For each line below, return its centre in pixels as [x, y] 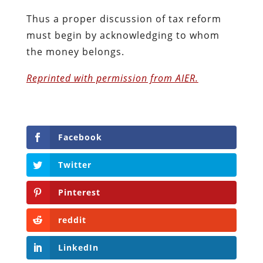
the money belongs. [75, 51]
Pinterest [79, 193]
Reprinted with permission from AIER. [112, 78]
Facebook [80, 137]
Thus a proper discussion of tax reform [124, 18]
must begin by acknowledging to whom [123, 35]
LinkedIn [78, 248]
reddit [72, 220]
